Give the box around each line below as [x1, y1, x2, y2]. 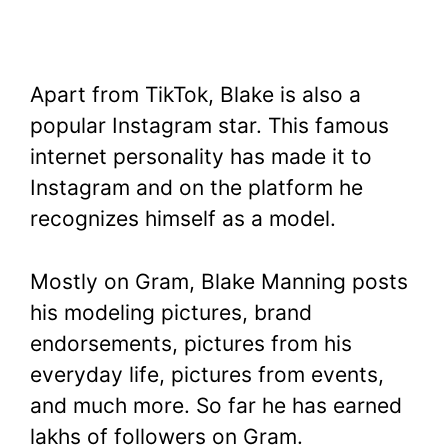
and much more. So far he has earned [30, 392, 402, 418]
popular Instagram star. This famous [30, 113, 389, 139]
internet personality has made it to [30, 144, 372, 170]
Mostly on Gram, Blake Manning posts [30, 268, 408, 294]
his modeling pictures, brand [30, 299, 312, 325]
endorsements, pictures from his [30, 330, 352, 356]
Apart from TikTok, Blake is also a [30, 82, 361, 108]
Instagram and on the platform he [30, 175, 363, 201]
